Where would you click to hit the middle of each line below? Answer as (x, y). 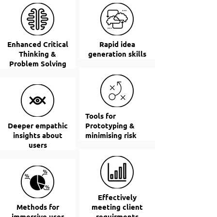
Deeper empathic (38, 125)
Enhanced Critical (38, 44)
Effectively (117, 197)
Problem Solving (38, 63)
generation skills (117, 54)
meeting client (117, 207)
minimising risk (111, 135)
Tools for (101, 116)
